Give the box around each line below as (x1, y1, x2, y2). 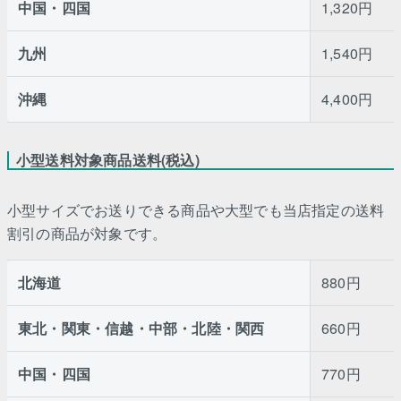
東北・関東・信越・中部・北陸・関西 (18, 318, 265, 339)
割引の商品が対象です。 (7, 223, 167, 244)
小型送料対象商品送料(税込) (16, 149, 200, 171)
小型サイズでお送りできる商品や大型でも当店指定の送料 (7, 200, 385, 221)
